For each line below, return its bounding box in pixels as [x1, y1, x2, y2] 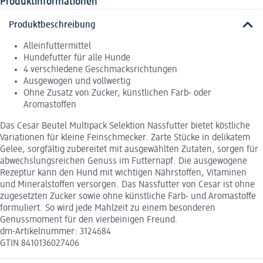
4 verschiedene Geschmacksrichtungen [23, 65, 177, 75]
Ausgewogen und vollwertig [23, 76, 130, 86]
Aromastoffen [23, 100, 76, 110]
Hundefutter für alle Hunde [23, 53, 130, 63]
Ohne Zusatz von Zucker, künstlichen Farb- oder [23, 88, 211, 98]
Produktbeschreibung [9, 20, 96, 30]
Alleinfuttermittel [23, 41, 91, 51]
